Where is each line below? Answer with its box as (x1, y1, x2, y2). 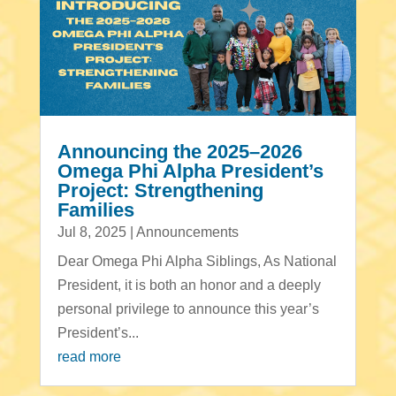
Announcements (135, 224, 239, 240)
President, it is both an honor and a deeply (57, 277, 321, 293)
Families (57, 198, 134, 221)
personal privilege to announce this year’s (57, 301, 319, 316)
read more (57, 348, 121, 364)
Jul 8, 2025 (57, 224, 126, 240)
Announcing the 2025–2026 (57, 140, 302, 163)
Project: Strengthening (57, 179, 263, 202)
